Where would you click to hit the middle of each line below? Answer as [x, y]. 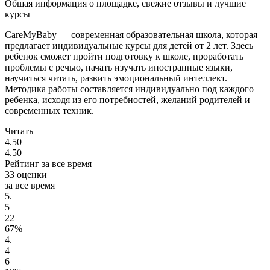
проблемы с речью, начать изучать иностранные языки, [119, 67]
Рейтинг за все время [48, 163]
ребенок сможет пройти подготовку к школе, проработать [124, 56]
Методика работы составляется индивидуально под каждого [129, 89]
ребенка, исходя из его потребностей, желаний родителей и [127, 99]
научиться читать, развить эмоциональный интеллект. [116, 78]
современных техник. [49, 110]
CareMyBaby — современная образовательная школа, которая [131, 34]
